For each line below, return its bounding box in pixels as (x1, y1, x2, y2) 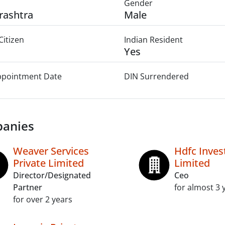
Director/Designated (13, 170, 91, 181)
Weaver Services (13, 144, 89, 158)
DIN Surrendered (124, 71, 189, 82)
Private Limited (13, 156, 84, 170)
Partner (13, 182, 42, 193)
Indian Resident (124, 34, 183, 45)
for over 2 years (13, 194, 72, 205)
